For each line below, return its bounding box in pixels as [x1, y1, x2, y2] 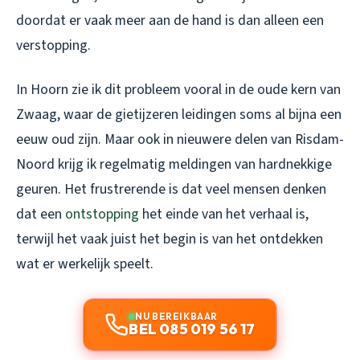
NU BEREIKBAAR [135, 310, 218, 323]
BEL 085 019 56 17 [129, 320, 256, 339]
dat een [16, 204, 65, 225]
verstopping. [16, 35, 91, 56]
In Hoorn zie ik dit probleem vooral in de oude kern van [16, 80, 341, 100]
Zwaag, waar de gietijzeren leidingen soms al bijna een [16, 104, 342, 125]
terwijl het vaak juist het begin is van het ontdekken [16, 229, 323, 250]
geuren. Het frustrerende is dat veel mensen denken [16, 179, 326, 200]
